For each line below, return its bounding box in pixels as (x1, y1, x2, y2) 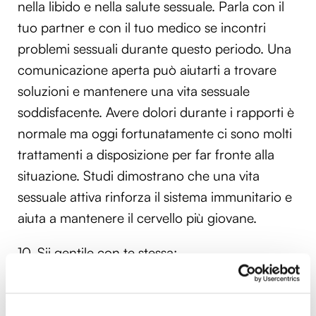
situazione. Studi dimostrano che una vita (18, 166, 260, 184)
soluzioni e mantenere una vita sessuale (18, 82, 250, 99)
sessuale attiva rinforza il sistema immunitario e (18, 188, 292, 205)
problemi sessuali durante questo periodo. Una (18, 39, 291, 57)
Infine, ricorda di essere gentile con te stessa (18, 279, 277, 296)
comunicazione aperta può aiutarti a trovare (18, 61, 276, 78)
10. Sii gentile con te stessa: (18, 244, 177, 262)
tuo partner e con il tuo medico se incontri (18, 18, 266, 36)
